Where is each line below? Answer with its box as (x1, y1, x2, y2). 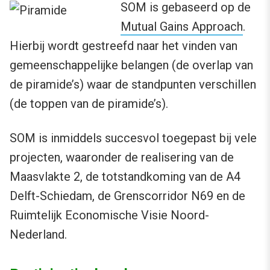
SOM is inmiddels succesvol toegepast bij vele (10, 131, 257, 146)
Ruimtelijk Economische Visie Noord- (10, 208, 209, 223)
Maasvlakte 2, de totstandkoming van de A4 (10, 169, 240, 184)
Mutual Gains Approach (121, 19, 243, 34)
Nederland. (10, 227, 67, 242)
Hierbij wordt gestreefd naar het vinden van (10, 39, 237, 54)
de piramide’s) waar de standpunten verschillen (10, 77, 256, 92)
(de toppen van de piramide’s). (10, 96, 168, 111)
